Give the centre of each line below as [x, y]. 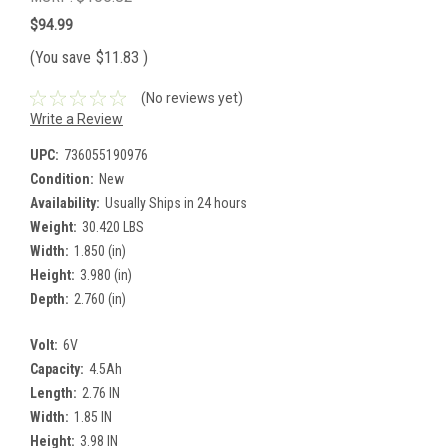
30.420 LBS [112, 226]
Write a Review [76, 118]
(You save [60, 57]
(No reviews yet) [191, 97]
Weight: [53, 226]
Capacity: [57, 368]
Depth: [49, 298]
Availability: [65, 202]
